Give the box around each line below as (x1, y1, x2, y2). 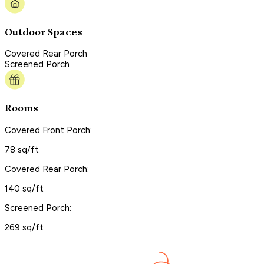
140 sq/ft (5, 183, 44, 194)
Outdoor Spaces (5, 26, 82, 38)
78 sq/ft (5, 144, 39, 155)
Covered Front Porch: (5, 124, 92, 136)
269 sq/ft (5, 222, 44, 233)
